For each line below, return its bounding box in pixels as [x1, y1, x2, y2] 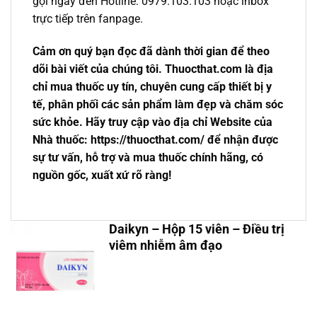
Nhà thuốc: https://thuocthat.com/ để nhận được [33, 132, 278, 146]
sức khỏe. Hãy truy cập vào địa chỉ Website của [33, 115, 272, 129]
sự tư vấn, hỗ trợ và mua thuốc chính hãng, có [33, 150, 263, 164]
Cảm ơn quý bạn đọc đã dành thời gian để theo [33, 44, 270, 58]
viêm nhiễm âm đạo [108, 237, 222, 253]
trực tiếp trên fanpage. [33, 11, 143, 25]
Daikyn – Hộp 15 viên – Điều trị [108, 221, 284, 236]
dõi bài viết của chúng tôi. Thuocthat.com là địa [33, 62, 273, 76]
